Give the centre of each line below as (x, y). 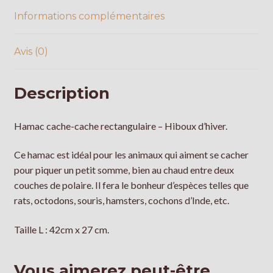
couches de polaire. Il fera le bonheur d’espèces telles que (131, 185)
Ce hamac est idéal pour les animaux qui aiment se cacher (131, 155)
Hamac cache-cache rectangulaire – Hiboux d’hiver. (120, 126)
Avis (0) (31, 52)
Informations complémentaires (89, 16)
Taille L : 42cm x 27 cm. (61, 230)
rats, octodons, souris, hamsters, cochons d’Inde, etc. (121, 200)
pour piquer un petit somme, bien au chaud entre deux (124, 170)
